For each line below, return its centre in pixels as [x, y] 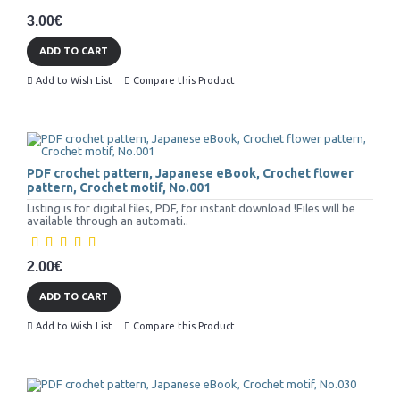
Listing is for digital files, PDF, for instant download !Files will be [191, 208]
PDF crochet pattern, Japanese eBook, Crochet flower [190, 174]
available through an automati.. [108, 221]
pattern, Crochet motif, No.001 [119, 188]
